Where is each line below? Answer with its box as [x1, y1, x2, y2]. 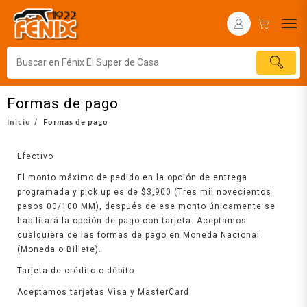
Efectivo [17, 151, 53, 161]
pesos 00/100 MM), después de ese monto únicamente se [17, 201, 275, 211]
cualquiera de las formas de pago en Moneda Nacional [17, 230, 260, 240]
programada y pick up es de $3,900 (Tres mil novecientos [17, 186, 271, 197]
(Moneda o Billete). [17, 244, 101, 254]
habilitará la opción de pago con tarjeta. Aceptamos [17, 215, 247, 225]
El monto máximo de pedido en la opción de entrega [17, 172, 247, 182]
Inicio [7, 116, 31, 127]
